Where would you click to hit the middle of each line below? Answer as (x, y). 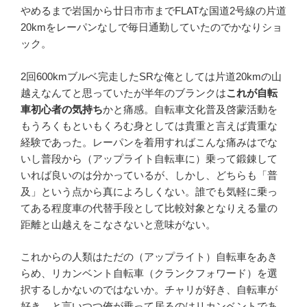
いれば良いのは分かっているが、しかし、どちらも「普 (149, 175)
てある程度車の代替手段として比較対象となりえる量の (149, 208)
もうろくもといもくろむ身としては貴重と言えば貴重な (149, 126)
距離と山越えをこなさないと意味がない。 (118, 225)
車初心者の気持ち (62, 110)
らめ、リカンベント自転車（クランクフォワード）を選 (149, 273)
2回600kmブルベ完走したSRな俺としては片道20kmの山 (151, 77)
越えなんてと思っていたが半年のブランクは (123, 93)
